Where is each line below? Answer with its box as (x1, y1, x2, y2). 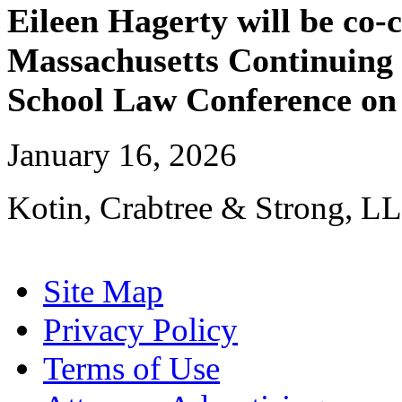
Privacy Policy (43, 311, 238, 349)
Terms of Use (43, 350, 220, 388)
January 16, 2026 (7, 136, 237, 174)
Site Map (43, 273, 163, 310)
